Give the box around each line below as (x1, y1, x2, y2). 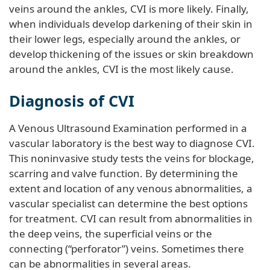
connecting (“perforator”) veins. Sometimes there (9, 241, 244, 256)
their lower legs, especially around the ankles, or (9, 31, 240, 46)
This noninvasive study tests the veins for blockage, (9, 151, 254, 165)
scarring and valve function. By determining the (9, 166, 238, 180)
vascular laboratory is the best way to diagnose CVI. (9, 136, 255, 150)
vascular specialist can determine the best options (9, 196, 248, 210)
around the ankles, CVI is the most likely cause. (9, 61, 234, 76)
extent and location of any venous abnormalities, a (9, 181, 253, 195)
